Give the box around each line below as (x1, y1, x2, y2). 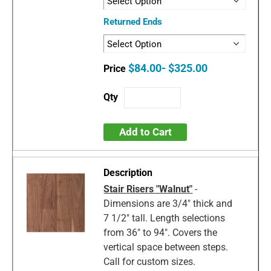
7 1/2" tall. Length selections (103, 212, 226, 224)
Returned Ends (103, 16, 163, 28)
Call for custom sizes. (103, 256, 196, 268)
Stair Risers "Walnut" (103, 183, 193, 195)
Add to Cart (119, 126, 172, 139)
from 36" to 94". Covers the (103, 227, 218, 239)
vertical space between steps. (103, 241, 229, 253)
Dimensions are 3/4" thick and (103, 198, 233, 210)
